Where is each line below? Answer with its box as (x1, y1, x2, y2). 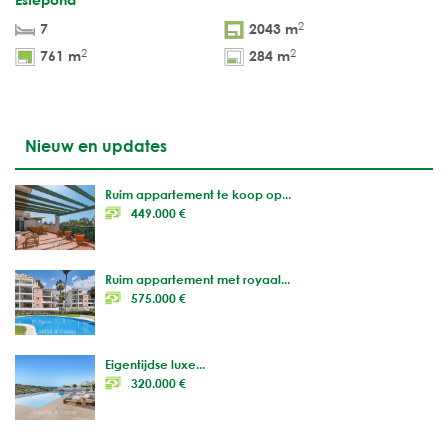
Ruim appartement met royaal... (105, 271, 290, 288)
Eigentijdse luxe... (105, 356, 205, 373)
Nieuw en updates (25, 136, 167, 156)
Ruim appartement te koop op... (105, 186, 291, 203)
